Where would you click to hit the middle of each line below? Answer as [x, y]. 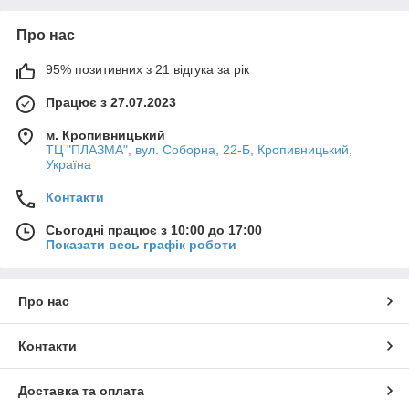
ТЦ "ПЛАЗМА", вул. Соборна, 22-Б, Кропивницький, [199, 149]
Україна [68, 164]
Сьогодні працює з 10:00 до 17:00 [154, 230]
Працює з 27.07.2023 [111, 102]
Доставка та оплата [81, 390]
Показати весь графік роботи [141, 244]
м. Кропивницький [105, 135]
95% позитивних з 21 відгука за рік [147, 69]
